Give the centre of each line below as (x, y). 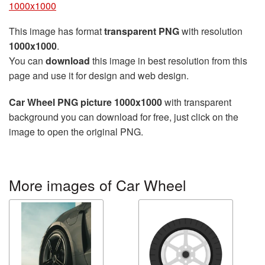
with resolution (211, 31)
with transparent (197, 102)
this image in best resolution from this (169, 61)
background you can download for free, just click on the (124, 117)
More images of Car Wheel (98, 185)
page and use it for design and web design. (99, 75)
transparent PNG (142, 31)
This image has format (56, 31)
